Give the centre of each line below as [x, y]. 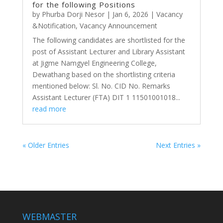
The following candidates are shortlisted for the [109, 40]
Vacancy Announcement [118, 26]
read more [49, 109]
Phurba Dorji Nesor [73, 14]
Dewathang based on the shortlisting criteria [104, 75]
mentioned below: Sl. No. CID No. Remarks [101, 86]
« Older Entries [46, 145]
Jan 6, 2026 [130, 14]
